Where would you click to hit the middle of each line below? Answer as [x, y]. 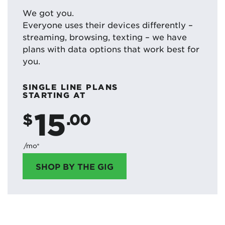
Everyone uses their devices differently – [108, 24]
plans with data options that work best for [111, 48]
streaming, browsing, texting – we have [105, 36]
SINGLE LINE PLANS [70, 86]
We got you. [48, 12]
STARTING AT [54, 94]
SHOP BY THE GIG [75, 166]
